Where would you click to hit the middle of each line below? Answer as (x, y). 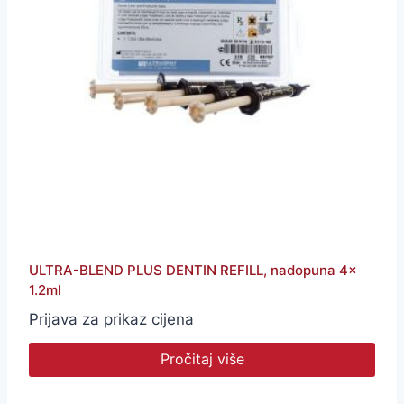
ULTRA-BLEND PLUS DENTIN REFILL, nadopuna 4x (193, 271)
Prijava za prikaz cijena (111, 320)
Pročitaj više (202, 359)
